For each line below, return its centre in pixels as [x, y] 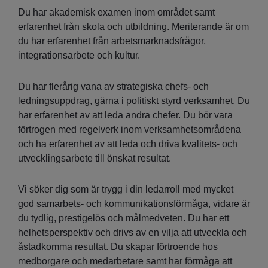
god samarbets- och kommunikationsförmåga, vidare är [134, 204]
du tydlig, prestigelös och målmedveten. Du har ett [124, 218]
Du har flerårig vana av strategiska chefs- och [113, 87]
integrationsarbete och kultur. [79, 56]
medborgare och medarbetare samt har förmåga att [125, 261]
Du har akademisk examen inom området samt [116, 13]
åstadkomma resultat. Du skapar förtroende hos [118, 247]
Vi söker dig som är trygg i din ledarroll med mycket [126, 190]
